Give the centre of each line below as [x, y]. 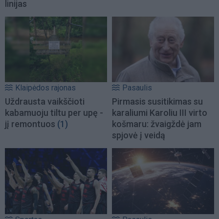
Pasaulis [137, 88]
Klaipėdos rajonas [45, 88]
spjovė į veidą [139, 135]
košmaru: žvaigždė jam [157, 124]
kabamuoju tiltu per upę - [54, 113]
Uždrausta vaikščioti [45, 102]
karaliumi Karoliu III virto [160, 113]
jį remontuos [30, 124]
